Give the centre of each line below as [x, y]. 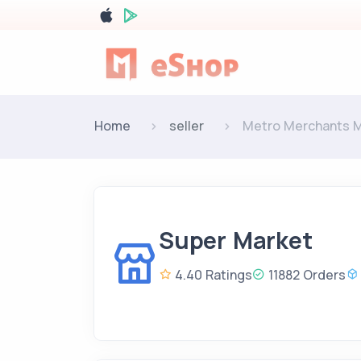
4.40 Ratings [212, 274]
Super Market [236, 240]
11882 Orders [305, 274]
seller [187, 126]
